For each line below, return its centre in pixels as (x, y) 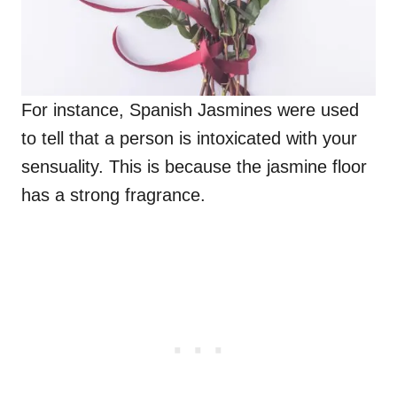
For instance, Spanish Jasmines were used (190, 109)
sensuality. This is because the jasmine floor (194, 166)
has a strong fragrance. (113, 195)
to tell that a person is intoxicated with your (189, 138)
